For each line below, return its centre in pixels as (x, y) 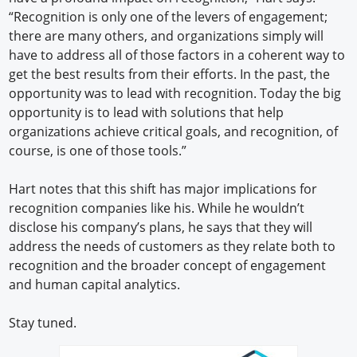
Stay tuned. (43, 323)
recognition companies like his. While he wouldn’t (157, 208)
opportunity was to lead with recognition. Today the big (175, 94)
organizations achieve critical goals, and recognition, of (174, 132)
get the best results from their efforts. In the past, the (170, 75)
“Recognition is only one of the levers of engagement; (169, 17)
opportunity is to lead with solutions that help (147, 113)
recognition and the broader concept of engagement (168, 266)
